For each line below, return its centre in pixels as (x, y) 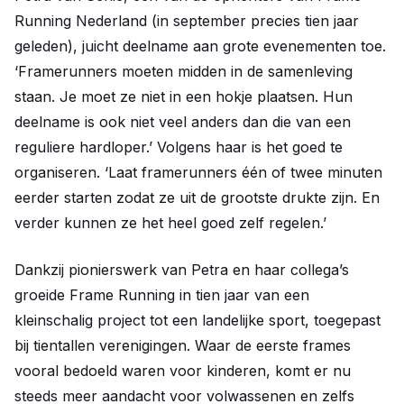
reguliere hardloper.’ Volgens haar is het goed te (179, 147)
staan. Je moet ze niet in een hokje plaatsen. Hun (184, 97)
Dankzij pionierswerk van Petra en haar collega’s (182, 270)
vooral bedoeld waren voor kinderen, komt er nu (183, 371)
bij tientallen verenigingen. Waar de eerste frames (183, 346)
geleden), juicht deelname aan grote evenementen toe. (200, 46)
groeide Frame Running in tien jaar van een (162, 295)
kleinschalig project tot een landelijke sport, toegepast (197, 321)
